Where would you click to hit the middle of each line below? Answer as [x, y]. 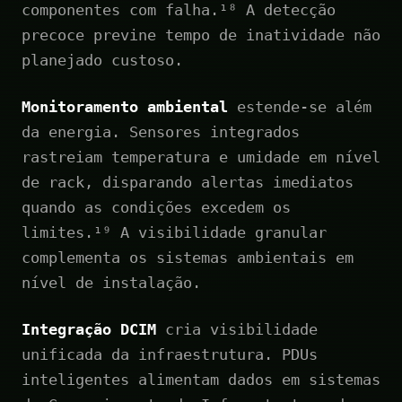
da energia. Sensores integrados [161, 131]
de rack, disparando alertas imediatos [188, 182]
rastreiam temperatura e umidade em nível [201, 157]
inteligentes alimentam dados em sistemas [201, 379]
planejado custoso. [102, 60]
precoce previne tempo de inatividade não [201, 35]
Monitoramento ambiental [125, 106]
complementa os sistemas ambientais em [188, 257]
